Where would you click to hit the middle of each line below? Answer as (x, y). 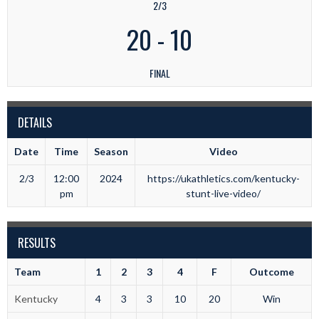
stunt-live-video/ (223, 194)
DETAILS (35, 123)
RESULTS (37, 243)
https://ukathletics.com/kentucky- (223, 179)
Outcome (271, 272)
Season (111, 152)
